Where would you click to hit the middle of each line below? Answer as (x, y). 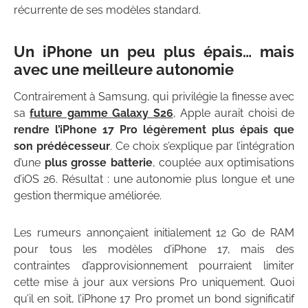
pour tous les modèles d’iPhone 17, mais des (154, 250)
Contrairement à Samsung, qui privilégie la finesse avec (154, 97)
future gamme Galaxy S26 (101, 113)
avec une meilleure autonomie (124, 70)
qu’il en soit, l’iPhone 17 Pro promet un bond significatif (154, 299)
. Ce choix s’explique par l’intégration (202, 146)
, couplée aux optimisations (223, 163)
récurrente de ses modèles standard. (107, 10)
